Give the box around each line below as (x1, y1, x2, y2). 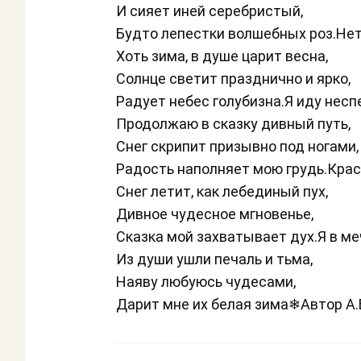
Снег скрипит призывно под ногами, (116, 138, 359, 156)
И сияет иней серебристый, (116, 2, 303, 20)
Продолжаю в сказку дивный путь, (116, 115, 351, 133)
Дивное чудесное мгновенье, (116, 205, 313, 223)
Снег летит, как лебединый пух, (116, 183, 328, 201)
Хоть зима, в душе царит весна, (116, 48, 328, 65)
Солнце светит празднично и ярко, (116, 70, 351, 88)
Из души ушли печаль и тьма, (116, 251, 313, 268)
